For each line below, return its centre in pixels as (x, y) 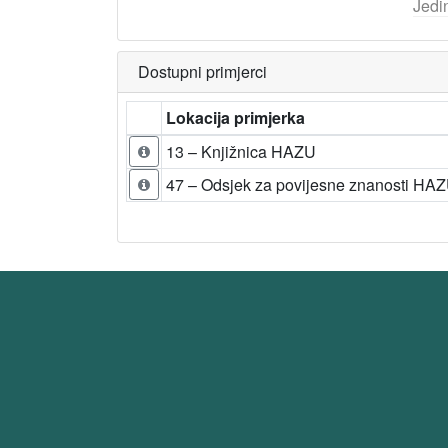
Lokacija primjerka (235, 117)
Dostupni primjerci (202, 71)
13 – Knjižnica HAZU (241, 151)
